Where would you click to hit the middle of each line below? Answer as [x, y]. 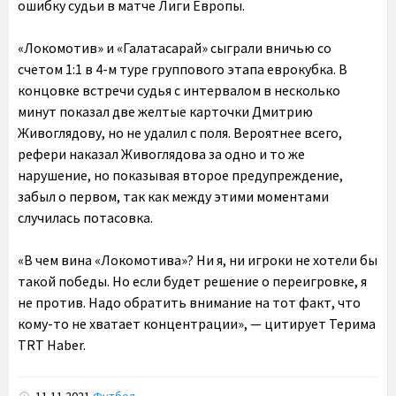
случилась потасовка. [85, 217]
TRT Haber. [52, 345]
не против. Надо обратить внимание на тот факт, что [189, 302]
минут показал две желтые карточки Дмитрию [165, 111]
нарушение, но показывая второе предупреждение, [180, 175]
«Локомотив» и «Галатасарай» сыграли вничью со [175, 48]
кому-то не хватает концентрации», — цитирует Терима [197, 324]
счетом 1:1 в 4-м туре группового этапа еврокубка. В [183, 69]
